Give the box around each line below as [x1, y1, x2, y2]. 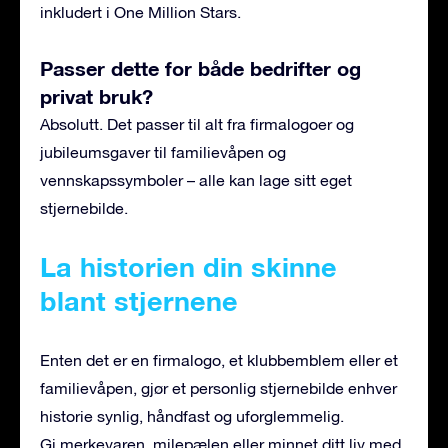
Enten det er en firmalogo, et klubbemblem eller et [40, 350, 398, 369]
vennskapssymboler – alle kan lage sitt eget [40, 170, 352, 189]
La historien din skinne [40, 250, 337, 283]
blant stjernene [40, 284, 238, 317]
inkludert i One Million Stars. [40, 2, 241, 21]
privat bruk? [40, 83, 153, 108]
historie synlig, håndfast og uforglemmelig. [40, 406, 344, 425]
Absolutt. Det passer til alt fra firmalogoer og [40, 114, 354, 133]
